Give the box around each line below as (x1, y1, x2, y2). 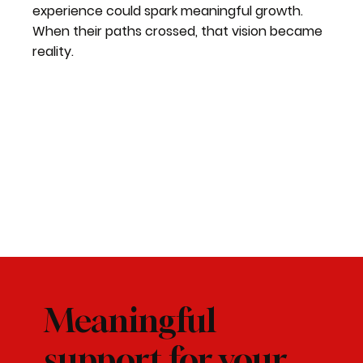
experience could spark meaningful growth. (32, 2, 304, 21)
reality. (32, 42, 75, 62)
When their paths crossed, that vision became (32, 22, 323, 41)
